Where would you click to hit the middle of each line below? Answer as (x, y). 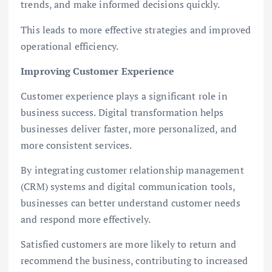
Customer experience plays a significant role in (124, 96)
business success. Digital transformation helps (122, 112)
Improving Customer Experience (98, 71)
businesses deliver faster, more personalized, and (129, 128)
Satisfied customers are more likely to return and (128, 244)
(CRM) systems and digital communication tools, (128, 186)
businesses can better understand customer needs (131, 202)
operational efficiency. (70, 46)
